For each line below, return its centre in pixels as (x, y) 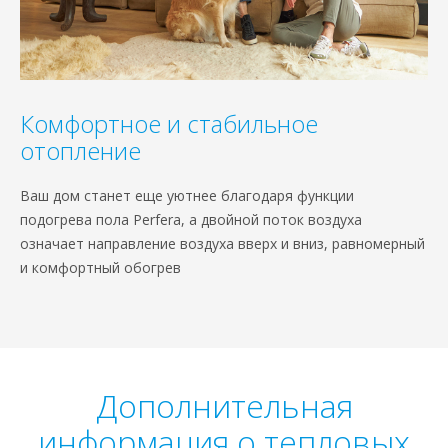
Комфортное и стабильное (169, 124)
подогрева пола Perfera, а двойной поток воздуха (191, 220)
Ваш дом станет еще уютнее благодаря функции (187, 196)
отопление (80, 151)
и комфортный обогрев (100, 268)
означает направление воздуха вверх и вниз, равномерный (222, 244)
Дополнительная (224, 406)
